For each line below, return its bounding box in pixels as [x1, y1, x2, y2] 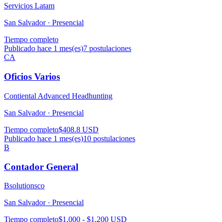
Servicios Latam [4, 1, 55, 10]
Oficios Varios [4, 71, 60, 82]
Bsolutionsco [4, 181, 45, 190]
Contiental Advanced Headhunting [4, 91, 112, 100]
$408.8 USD [58, 125, 99, 134]
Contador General [4, 161, 78, 172]
